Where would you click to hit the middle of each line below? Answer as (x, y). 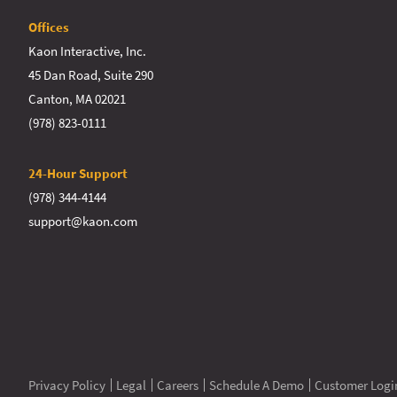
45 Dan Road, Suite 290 (91, 74)
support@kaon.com (83, 221)
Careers (178, 385)
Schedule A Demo (257, 385)
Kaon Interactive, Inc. (87, 51)
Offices (49, 27)
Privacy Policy (67, 385)
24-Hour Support (78, 173)
